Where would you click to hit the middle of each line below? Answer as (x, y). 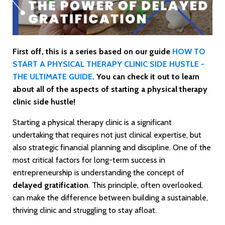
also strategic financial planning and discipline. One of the (112, 148)
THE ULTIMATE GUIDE (52, 77)
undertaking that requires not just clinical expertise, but (107, 135)
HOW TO (189, 52)
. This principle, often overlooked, (146, 185)
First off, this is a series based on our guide (92, 52)
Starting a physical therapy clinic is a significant (92, 123)
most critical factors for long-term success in (89, 160)
